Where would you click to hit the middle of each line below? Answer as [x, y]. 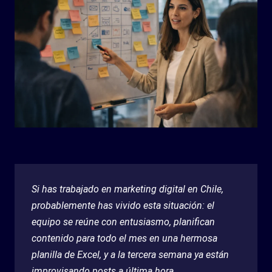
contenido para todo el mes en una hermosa [124, 238]
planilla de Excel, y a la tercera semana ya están [130, 254]
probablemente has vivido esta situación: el [123, 205]
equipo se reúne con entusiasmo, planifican [123, 222]
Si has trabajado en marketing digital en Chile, [127, 189]
